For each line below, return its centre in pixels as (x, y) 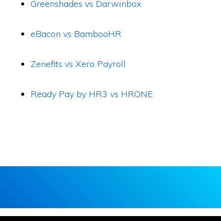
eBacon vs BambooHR (76, 34)
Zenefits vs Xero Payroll (78, 64)
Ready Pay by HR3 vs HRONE (92, 94)
